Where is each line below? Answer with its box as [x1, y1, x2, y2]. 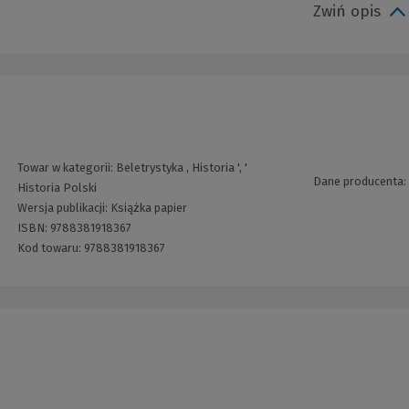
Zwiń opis [313, 2, 381, 22]
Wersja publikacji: [17, 201, 111, 215]
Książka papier [110, 201, 188, 215]
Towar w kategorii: [17, 161, 117, 175]
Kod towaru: [17, 241, 85, 256]
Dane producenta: [312, 174, 406, 189]
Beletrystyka [116, 161, 184, 175]
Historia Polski [17, 181, 98, 195]
